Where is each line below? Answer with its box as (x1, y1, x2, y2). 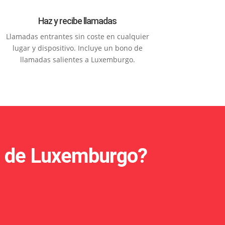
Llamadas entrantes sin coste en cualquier (6, 31, 149, 41)
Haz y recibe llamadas (38, 15, 117, 26)
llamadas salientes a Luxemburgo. (20, 54, 135, 64)
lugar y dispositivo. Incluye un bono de (12, 43, 143, 53)
